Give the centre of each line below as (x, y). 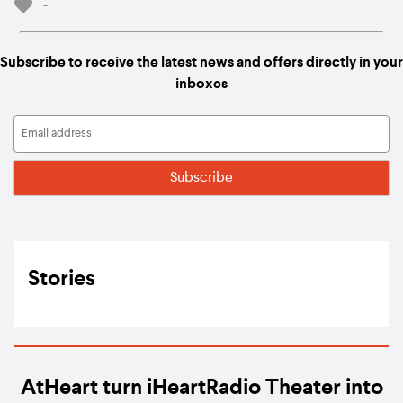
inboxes (201, 85)
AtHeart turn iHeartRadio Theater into (201, 388)
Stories (62, 279)
